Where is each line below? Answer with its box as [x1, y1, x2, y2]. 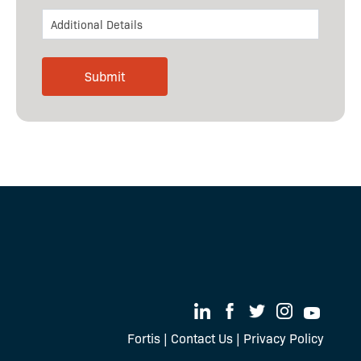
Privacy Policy [243, 330, 324, 347]
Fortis [127, 330, 160, 347]
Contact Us [171, 330, 233, 347]
